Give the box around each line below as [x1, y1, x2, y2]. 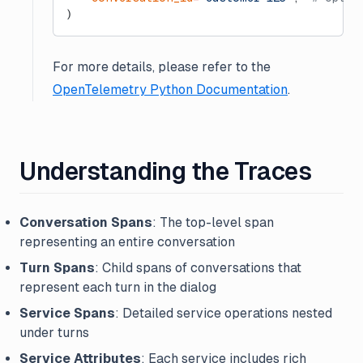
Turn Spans [19, 260, 95, 275]
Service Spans [19, 305, 115, 321]
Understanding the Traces [19, 157, 312, 186]
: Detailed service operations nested [115, 305, 332, 321]
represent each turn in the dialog [19, 280, 216, 295]
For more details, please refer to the [53, 59, 271, 75]
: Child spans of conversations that [95, 260, 301, 275]
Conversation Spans [19, 215, 152, 230]
